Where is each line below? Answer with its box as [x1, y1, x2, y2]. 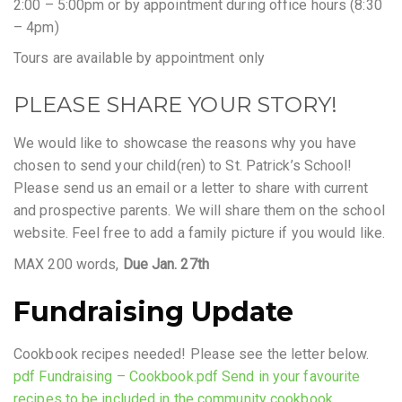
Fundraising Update [13, 294, 293, 328]
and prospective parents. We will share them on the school [13, 202, 385, 220]
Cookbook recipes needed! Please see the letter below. [13, 345, 370, 363]
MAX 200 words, [13, 255, 123, 273]
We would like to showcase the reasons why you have [13, 135, 357, 153]
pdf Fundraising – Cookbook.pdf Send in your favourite [13, 367, 361, 385]
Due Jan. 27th [122, 255, 209, 273]
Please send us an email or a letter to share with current [13, 179, 368, 197]
